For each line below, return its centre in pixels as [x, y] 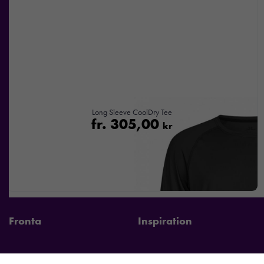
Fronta [25, 220]
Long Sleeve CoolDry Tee [132, 112]
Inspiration [165, 220]
